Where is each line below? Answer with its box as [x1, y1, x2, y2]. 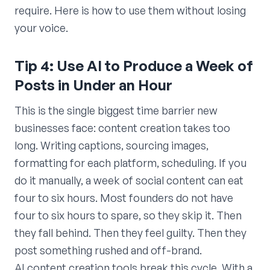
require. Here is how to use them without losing [14, 3, 246, 17]
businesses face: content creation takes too [14, 121, 230, 134]
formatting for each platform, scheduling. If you [14, 155, 246, 169]
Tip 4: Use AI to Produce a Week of [14, 56, 253, 75]
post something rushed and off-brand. [14, 243, 202, 257]
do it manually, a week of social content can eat [14, 173, 243, 187]
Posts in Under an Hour [14, 75, 172, 94]
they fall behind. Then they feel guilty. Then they [14, 225, 246, 239]
